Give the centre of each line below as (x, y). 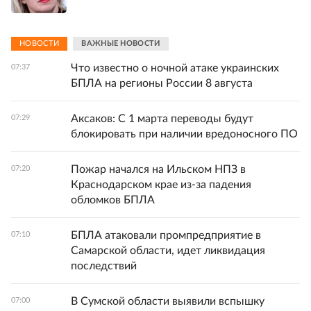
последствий (104, 266)
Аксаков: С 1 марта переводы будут (162, 118)
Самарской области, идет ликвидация (168, 250)
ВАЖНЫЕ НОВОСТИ (121, 44)
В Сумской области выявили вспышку (168, 301)
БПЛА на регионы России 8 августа (162, 83)
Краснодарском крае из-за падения (161, 184)
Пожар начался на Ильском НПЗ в (158, 169)
